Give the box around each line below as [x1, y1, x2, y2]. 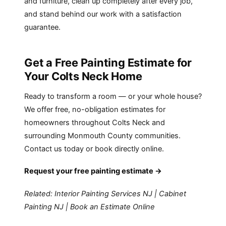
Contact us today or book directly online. [24, 144, 164, 154]
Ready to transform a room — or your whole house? [24, 92, 202, 101]
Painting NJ [24, 202, 64, 211]
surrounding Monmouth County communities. [24, 131, 181, 141]
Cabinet [159, 189, 186, 198]
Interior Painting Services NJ [54, 189, 152, 198]
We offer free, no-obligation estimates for [24, 105, 165, 115]
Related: [24, 189, 54, 198]
